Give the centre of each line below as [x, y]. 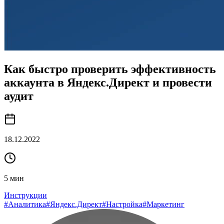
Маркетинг [165, 204]
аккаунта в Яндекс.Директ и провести [108, 82]
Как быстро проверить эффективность [110, 69]
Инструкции [25, 195]
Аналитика [27, 204]
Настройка [124, 204]
